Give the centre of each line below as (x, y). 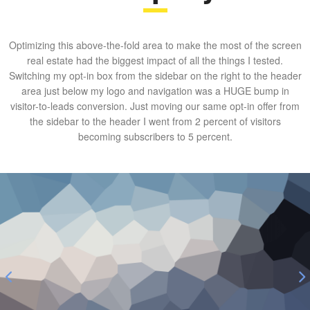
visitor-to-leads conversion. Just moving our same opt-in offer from (155, 106)
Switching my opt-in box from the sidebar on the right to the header (155, 76)
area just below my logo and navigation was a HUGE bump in (155, 91)
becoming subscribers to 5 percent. (155, 137)
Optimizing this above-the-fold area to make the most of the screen (155, 45)
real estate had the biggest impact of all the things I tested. (155, 61)
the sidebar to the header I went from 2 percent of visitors (155, 121)
